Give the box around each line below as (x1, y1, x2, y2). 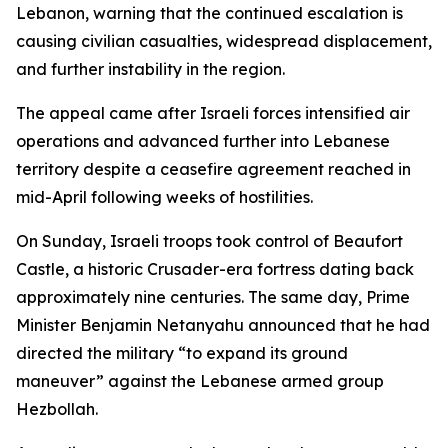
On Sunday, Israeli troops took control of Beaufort (16, 231, 403, 251)
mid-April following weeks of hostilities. (16, 187, 313, 207)
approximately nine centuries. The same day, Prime (16, 287, 410, 307)
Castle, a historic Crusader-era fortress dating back (16, 259, 414, 279)
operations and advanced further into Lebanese (16, 131, 390, 151)
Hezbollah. (16, 399, 98, 419)
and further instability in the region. (16, 59, 285, 79)
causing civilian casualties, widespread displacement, (16, 31, 432, 51)
